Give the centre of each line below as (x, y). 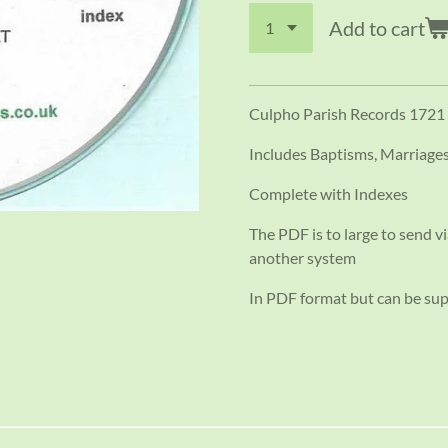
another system (302, 257)
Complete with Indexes (328, 193)
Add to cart (377, 27)
